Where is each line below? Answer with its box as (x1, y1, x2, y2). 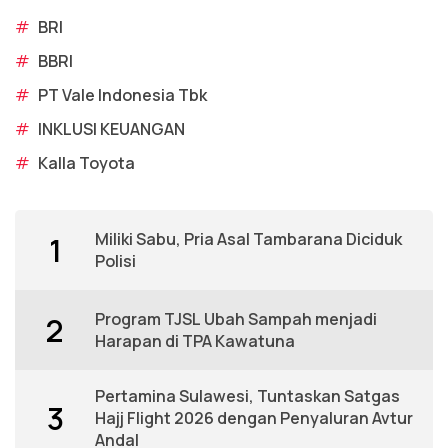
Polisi (95, 250, 136, 273)
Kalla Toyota (38, 152, 135, 175)
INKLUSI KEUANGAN (38, 118, 185, 141)
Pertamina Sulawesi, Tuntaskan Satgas (95, 385, 400, 408)
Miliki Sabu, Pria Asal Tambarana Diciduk (95, 228, 402, 251)
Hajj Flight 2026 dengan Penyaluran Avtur (95, 407, 413, 430)
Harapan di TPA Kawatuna (95, 330, 295, 353)
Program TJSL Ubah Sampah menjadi (95, 308, 377, 331)
